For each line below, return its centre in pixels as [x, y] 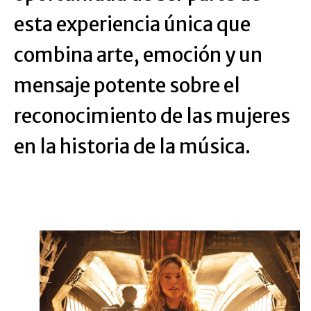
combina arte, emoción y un [138, 55]
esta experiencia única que [132, 25]
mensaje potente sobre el [127, 86]
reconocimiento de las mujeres [152, 116]
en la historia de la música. [132, 147]
